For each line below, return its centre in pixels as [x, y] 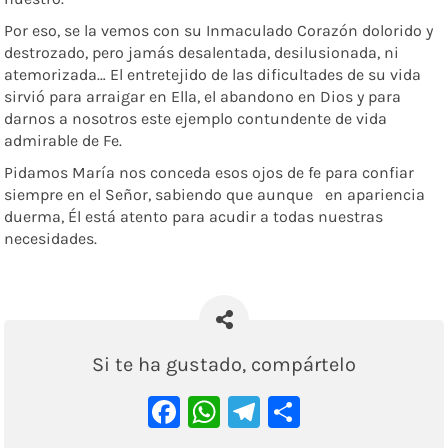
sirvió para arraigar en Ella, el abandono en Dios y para [203, 97]
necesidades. [51, 239]
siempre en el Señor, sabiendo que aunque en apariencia [215, 195]
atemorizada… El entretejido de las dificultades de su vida [213, 75]
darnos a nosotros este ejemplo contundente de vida [196, 119]
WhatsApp [295, 412]
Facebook [249, 412]
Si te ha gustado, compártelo [224, 365]
